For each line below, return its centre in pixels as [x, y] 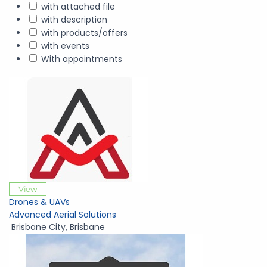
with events [65, 46]
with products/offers [84, 33]
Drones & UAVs [39, 202]
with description [74, 20]
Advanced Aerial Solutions [63, 215]
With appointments [82, 59]
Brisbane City [38, 227]
